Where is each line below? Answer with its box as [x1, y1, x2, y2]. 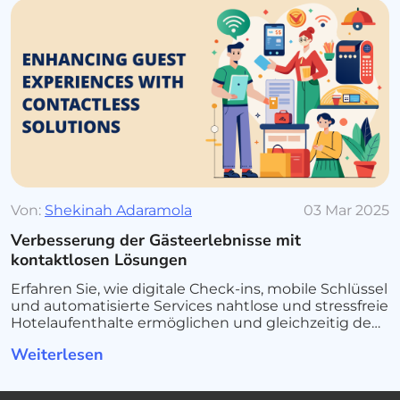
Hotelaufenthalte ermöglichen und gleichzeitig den [11, 314, 381, 331]
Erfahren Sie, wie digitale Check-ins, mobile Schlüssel [11, 280, 387, 297]
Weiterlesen [11, 344, 108, 365]
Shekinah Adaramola [45, 202, 192, 219]
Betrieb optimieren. [11, 331, 151, 348]
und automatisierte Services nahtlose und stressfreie [11, 297, 388, 314]
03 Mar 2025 [304, 202, 389, 219]
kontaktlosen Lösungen [11, 249, 187, 271]
